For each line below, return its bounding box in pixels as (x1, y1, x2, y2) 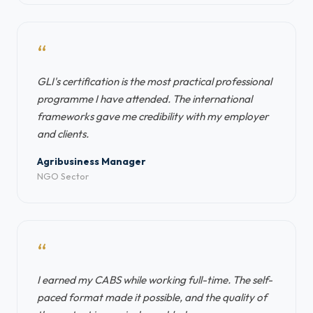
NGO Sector (37, 170, 89, 182)
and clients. (37, 127, 89, 140)
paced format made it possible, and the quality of (37, 291, 267, 304)
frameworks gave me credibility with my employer (37, 110, 268, 123)
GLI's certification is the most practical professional (37, 75, 272, 88)
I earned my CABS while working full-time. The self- (37, 273, 272, 286)
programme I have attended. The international (37, 92, 252, 105)
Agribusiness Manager (37, 155, 146, 168)
